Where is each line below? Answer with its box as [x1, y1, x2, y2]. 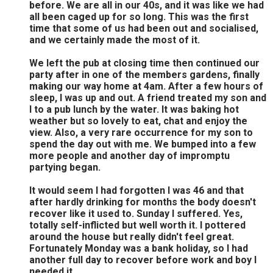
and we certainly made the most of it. [29, 34, 200, 46]
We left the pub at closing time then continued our [29, 57, 260, 69]
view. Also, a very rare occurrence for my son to [29, 126, 253, 138]
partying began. [29, 161, 101, 173]
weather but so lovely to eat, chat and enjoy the [29, 115, 247, 127]
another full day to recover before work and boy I [29, 253, 257, 266]
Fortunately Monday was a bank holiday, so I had [29, 242, 248, 254]
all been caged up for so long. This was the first [29, 10, 249, 23]
